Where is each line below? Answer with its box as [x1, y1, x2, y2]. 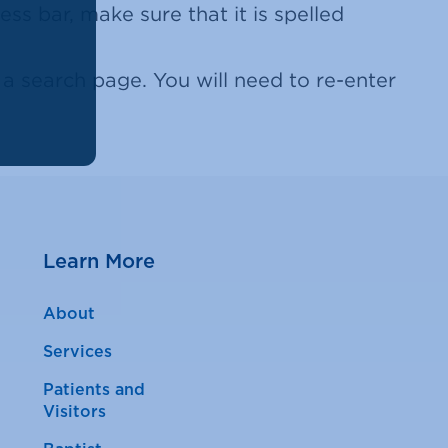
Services [43, 344, 113, 360]
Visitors [43, 404, 107, 420]
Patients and [43, 382, 146, 398]
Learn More [43, 252, 156, 272]
